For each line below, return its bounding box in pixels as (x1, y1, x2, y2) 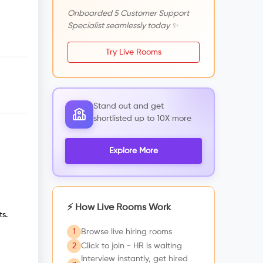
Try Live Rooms (106, 48, 161, 56)
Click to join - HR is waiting (81, 241, 182, 250)
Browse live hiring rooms (81, 227, 172, 236)
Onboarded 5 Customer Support (68, 9, 189, 18)
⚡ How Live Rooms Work (67, 203, 171, 213)
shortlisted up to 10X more (93, 114, 191, 123)
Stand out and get (93, 102, 164, 110)
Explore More (109, 147, 158, 155)
